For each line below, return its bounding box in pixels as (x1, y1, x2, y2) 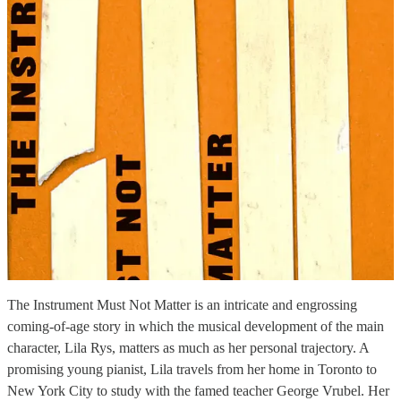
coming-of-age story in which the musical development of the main (7, 318, 384, 334)
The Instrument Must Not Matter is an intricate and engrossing (7, 296, 357, 312)
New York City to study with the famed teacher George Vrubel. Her (7, 382, 389, 398)
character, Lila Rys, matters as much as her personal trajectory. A (7, 339, 369, 355)
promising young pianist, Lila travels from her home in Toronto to (7, 361, 377, 377)
